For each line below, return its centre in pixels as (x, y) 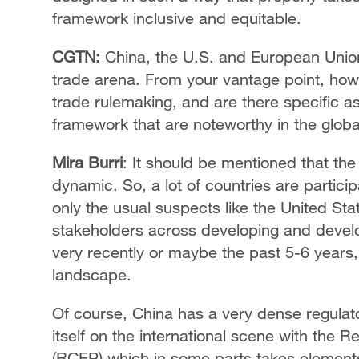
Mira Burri (87, 162)
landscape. (92, 274)
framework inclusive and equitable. (177, 18)
